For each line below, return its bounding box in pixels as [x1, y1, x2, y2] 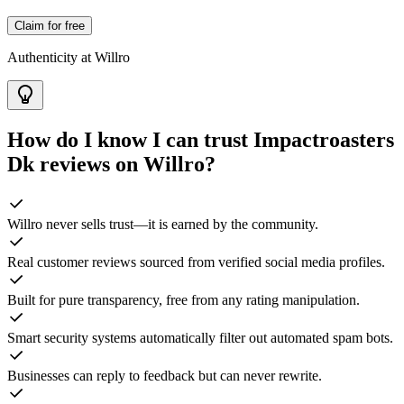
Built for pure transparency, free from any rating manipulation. [7, 291, 360, 308]
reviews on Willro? [34, 152, 216, 177]
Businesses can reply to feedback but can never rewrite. [7, 367, 322, 383]
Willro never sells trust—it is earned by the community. [7, 216, 318, 232]
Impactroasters [253, 128, 394, 152]
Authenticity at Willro [7, 50, 130, 66]
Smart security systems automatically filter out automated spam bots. [7, 329, 393, 345]
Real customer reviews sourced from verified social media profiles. [7, 253, 385, 270]
